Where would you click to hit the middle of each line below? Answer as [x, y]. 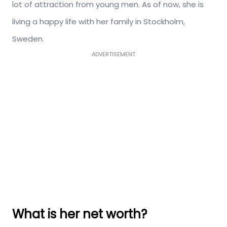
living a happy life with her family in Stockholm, [99, 21]
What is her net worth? [80, 214]
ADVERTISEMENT [113, 54]
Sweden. [28, 39]
